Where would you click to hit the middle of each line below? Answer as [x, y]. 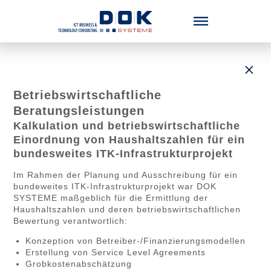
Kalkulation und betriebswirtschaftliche [126, 126]
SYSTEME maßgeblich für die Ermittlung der [110, 198]
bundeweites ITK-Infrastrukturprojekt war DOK [115, 186]
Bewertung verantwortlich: [70, 221]
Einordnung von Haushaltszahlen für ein [129, 140]
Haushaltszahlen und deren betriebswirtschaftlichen [127, 209]
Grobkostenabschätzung [78, 264]
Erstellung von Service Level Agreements [115, 252]
